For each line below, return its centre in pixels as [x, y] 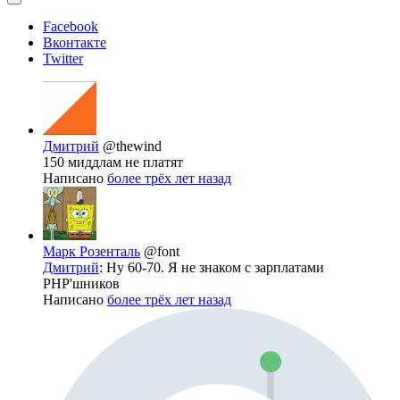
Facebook [71, 26]
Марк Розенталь [92, 251]
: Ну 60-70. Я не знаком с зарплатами [212, 267]
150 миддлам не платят [113, 162]
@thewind [132, 146]
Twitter [63, 58]
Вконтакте [75, 42]
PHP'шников [81, 283]
